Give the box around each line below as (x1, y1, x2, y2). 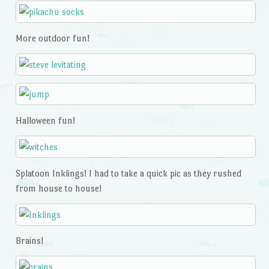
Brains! (15, 235, 43, 246)
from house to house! (15, 183, 101, 193)
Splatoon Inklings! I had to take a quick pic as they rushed (15, 168, 241, 178)
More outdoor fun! (15, 32, 89, 43)
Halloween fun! (15, 115, 75, 126)
